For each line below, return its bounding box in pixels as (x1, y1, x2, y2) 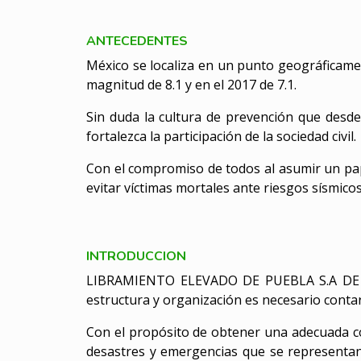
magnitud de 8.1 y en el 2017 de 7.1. (86, 76, 297, 93)
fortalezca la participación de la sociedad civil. (86, 127, 356, 145)
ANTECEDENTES (86, 32, 188, 50)
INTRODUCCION (86, 247, 186, 265)
